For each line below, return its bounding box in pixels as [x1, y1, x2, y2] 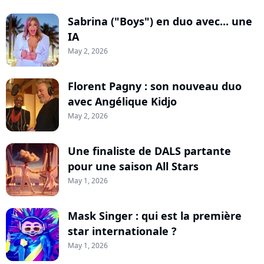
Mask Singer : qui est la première [68, 209, 242, 223]
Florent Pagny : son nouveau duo [68, 79, 242, 93]
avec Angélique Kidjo [68, 94, 177, 108]
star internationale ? [68, 224, 177, 238]
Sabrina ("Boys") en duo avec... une [68, 14, 252, 28]
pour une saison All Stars [68, 159, 199, 173]
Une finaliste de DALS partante [68, 144, 231, 158]
